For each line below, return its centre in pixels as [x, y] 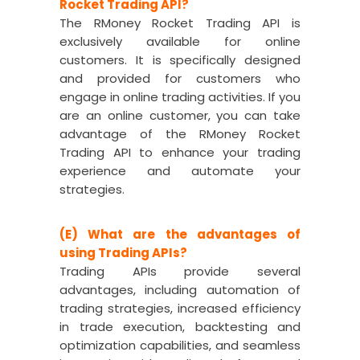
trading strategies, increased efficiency [180, 308]
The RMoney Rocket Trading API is [180, 23]
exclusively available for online [180, 41]
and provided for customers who [180, 78]
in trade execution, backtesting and [180, 327]
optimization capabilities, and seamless [180, 345]
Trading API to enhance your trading [180, 152]
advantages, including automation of [180, 290]
